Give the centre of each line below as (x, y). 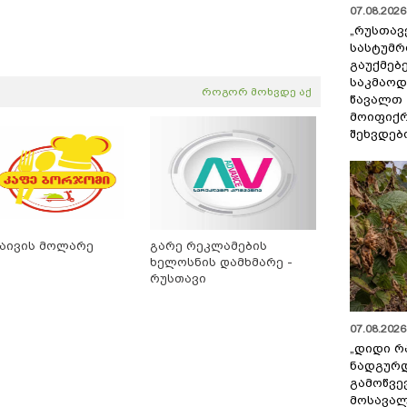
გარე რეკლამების (208, 246)
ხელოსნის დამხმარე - (221, 263)
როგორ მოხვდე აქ (257, 92)
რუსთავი (178, 279)
